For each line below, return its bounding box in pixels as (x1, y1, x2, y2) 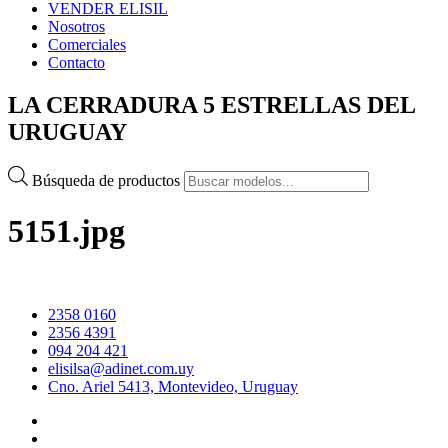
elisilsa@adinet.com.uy (48, 359, 194, 377)
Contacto (48, 54, 105, 71)
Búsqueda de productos (32, 171, 184, 189)
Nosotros (48, 18, 105, 35)
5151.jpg (8, 213, 125, 250)
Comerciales (48, 36, 126, 53)
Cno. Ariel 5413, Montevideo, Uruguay (48, 377, 298, 395)
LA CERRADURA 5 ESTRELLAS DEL (8, 91, 415, 118)
